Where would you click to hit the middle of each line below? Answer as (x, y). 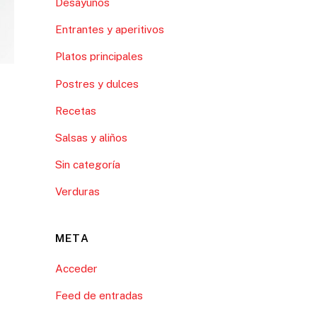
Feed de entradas (99, 296)
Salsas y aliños (91, 137)
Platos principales (99, 57)
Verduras (77, 192)
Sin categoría (87, 164)
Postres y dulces (97, 83)
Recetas (75, 110)
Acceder (76, 268)
